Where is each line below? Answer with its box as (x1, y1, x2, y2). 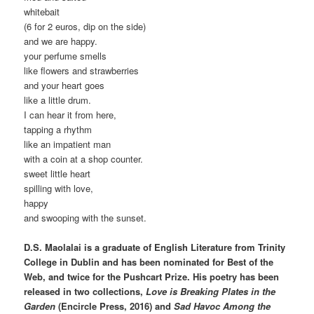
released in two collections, (24, 284, 146, 298)
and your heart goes (24, 78, 105, 92)
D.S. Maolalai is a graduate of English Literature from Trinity (24, 240, 286, 254)
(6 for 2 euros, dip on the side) (24, 19, 146, 33)
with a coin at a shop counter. (24, 151, 144, 165)
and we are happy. (24, 34, 98, 48)
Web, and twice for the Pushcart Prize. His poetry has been (24, 269, 280, 283)
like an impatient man (24, 137, 111, 151)
